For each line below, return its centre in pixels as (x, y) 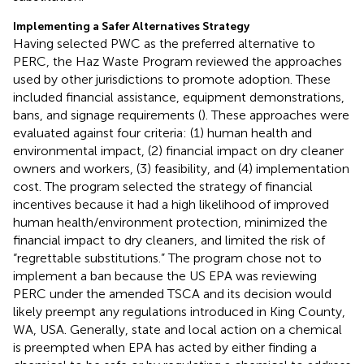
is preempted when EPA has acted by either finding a (165, 348)
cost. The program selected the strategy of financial (163, 187)
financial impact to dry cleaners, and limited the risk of (169, 240)
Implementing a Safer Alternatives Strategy (131, 27)
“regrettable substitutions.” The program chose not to (167, 258)
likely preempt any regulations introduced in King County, (179, 312)
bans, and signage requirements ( (107, 115)
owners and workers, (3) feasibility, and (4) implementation (181, 169)
